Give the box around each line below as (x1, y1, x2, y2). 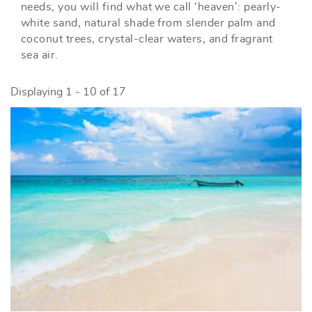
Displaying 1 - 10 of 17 (10, 86, 126, 98)
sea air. (21, 49, 58, 61)
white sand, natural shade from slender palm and (21, 17, 276, 29)
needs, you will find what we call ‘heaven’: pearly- (21, 1, 281, 13)
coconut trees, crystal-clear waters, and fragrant (21, 33, 273, 45)
